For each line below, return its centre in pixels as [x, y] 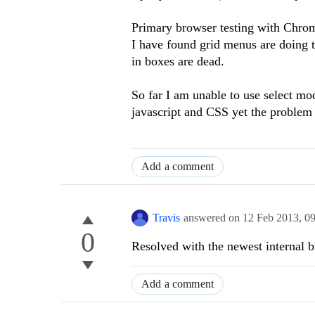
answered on [213, 218]
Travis [166, 218]
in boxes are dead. [178, 62]
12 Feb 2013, [274, 218]
